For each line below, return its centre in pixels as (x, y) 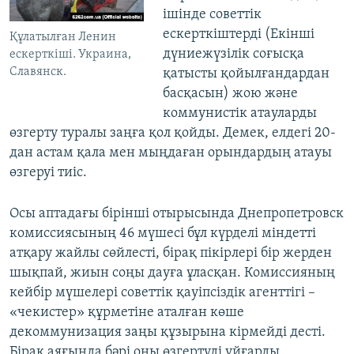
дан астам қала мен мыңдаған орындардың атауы (171, 153)
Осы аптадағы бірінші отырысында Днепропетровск (177, 214)
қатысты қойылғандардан (246, 74)
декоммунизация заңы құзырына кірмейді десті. (168, 333)
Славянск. (38, 72)
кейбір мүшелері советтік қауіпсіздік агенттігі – (162, 293)
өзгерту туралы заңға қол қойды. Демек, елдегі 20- (173, 134)
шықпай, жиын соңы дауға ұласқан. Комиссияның (172, 273)
